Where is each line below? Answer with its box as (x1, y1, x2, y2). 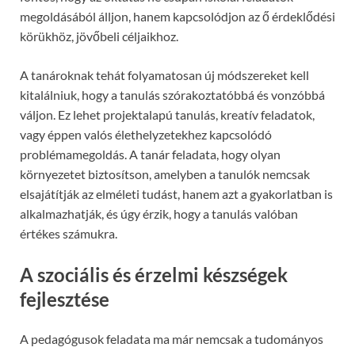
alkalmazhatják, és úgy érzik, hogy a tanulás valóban (20, 205, 298, 221)
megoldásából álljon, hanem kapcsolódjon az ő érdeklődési (20, 8, 335, 24)
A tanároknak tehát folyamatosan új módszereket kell (20, 67, 309, 82)
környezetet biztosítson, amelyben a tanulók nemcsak (20, 166, 310, 181)
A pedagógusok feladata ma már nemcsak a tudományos (20, 330, 323, 346)
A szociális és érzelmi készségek (20, 262, 288, 286)
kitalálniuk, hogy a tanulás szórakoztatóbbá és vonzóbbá (20, 86, 325, 102)
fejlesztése (20, 287, 109, 311)
